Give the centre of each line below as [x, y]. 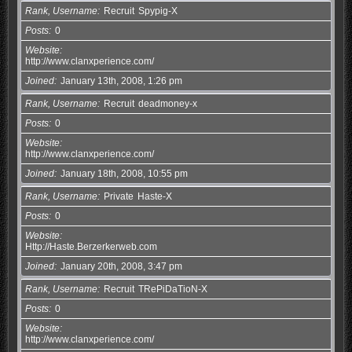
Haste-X [154, 196]
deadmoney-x [167, 103]
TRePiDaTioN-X [172, 289]
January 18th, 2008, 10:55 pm [124, 173]
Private [118, 196]
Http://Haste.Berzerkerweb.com [91, 246]
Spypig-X [158, 11]
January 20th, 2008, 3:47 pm [121, 266]
